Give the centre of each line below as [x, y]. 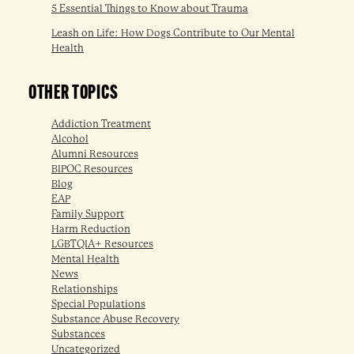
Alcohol [70, 139]
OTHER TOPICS [73, 93]
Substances [78, 334]
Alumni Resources [95, 154]
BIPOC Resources [92, 169]
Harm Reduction [91, 229]
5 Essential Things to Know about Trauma [150, 8]
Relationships [85, 289]
